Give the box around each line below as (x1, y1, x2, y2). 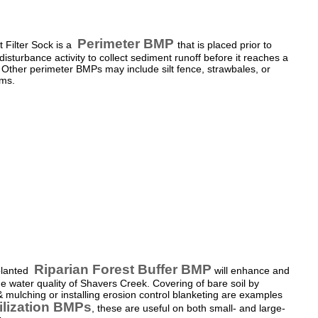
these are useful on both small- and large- (97, 302, 285, 314)
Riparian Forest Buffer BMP (34, 261, 212, 277)
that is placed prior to (177, 39, 272, 51)
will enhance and (212, 264, 290, 276)
